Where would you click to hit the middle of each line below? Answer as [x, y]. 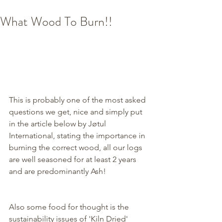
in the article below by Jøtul [58, 124]
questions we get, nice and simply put [77, 112]
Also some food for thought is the [70, 207]
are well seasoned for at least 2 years [74, 160]
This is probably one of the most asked [78, 100]
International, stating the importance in [78, 136]
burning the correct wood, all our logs [77, 148]
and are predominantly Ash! [58, 171]
